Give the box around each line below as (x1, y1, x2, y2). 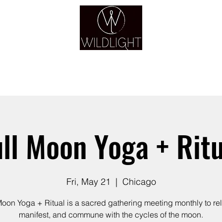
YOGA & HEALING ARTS (83, 50, 139, 61)
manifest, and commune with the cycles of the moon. (19, 210, 203, 220)
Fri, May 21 (66, 176, 111, 188)
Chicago (122, 176, 156, 188)
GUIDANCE (122, 72, 162, 88)
